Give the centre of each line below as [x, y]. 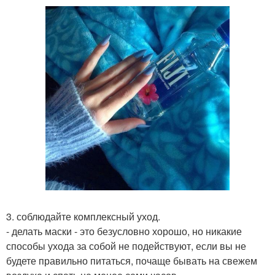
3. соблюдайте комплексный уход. [83, 216]
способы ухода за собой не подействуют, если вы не [126, 246]
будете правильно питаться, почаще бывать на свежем [132, 261]
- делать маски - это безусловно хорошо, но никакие [124, 231]
